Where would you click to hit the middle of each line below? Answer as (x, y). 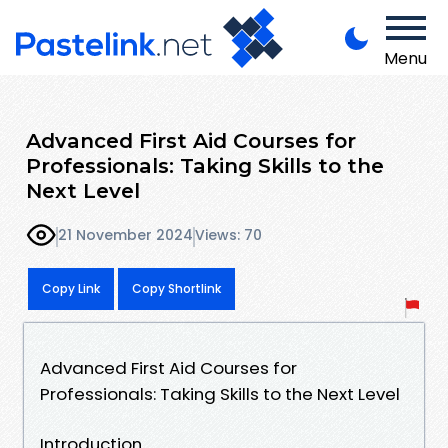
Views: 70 (228, 235)
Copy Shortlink (176, 288)
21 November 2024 (125, 235)
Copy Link (71, 288)
